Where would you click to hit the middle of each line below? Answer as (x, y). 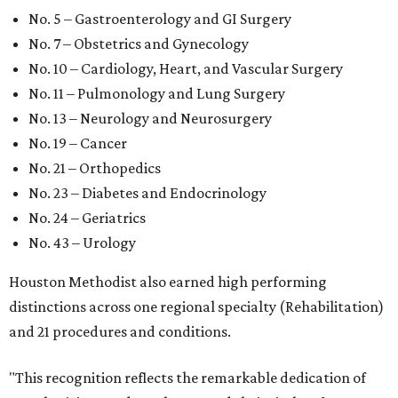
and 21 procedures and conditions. (120, 332)
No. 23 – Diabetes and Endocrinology (147, 193)
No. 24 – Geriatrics (87, 218)
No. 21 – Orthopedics (95, 168)
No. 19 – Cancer (78, 143)
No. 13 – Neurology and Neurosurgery (150, 119)
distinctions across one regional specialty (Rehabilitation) (196, 307)
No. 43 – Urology (82, 243)
